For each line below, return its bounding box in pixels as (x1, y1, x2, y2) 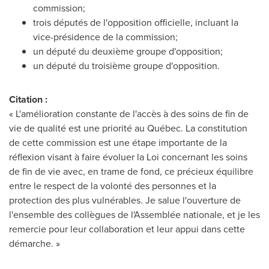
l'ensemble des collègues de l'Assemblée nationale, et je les (9, 208, 260, 222)
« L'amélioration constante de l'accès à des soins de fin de (9, 107, 249, 121)
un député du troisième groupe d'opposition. (33, 59, 220, 73)
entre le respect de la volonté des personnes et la (9, 179, 216, 193)
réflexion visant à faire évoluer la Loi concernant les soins (9, 150, 247, 164)
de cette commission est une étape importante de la (9, 136, 227, 150)
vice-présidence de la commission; (33, 30, 178, 44)
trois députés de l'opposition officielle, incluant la (33, 16, 238, 29)
